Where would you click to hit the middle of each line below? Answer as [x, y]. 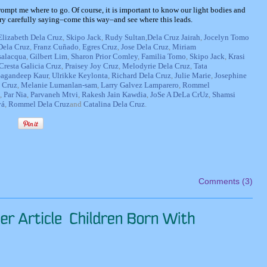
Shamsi [224, 94]
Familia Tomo [164, 56]
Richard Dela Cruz [141, 75]
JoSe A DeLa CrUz [179, 94]
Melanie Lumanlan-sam [59, 85]
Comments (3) [226, 181]
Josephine [231, 75]
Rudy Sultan [125, 37]
